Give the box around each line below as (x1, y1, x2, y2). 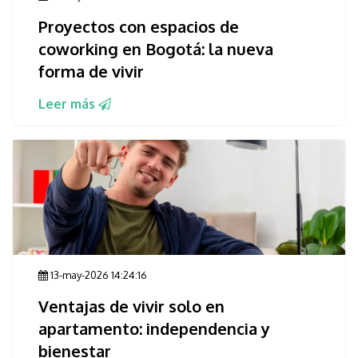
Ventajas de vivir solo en (38, 296, 225, 317)
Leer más (38, 96, 98, 113)
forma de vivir (38, 61, 144, 82)
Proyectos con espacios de (38, 16, 239, 38)
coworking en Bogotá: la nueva (38, 38, 273, 60)
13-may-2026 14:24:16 (48, 268, 147, 282)
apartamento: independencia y (38, 318, 270, 340)
